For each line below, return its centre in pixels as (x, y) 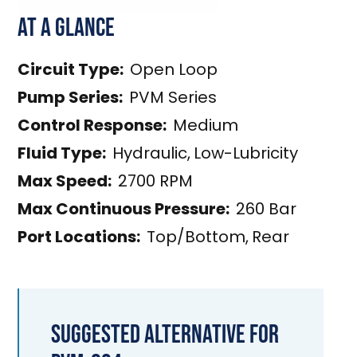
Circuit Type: (71, 69)
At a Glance (67, 28)
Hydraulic (150, 153)
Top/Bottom (196, 237)
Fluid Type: (62, 153)
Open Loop (174, 69)
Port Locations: (79, 237)
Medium (206, 125)
